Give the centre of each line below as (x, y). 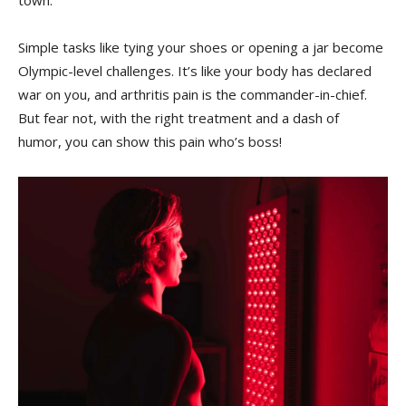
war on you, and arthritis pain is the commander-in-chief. (193, 95)
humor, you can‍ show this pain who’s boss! (150, 142)
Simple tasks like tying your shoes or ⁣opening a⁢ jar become (201, 48)
